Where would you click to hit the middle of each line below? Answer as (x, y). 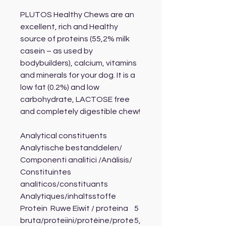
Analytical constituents (64, 136)
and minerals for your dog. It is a (78, 75)
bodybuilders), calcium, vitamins (78, 63)
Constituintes (46, 172)
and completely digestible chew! (80, 112)
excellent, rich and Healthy (69, 27)
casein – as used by (56, 51)
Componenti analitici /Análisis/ (76, 160)
